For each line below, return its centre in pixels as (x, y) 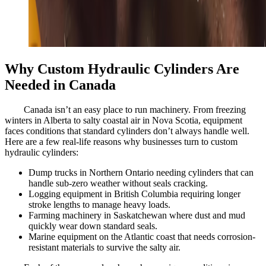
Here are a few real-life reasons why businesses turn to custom (121, 142)
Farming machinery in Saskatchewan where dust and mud (137, 216)
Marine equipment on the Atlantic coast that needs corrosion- (142, 237)
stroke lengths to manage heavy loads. (99, 205)
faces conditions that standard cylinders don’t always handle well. (127, 131)
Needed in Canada (60, 85)
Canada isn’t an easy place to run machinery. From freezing (135, 110)
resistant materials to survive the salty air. (104, 248)
